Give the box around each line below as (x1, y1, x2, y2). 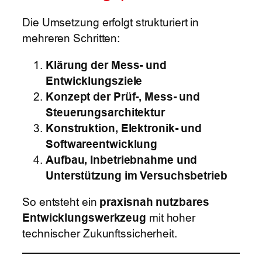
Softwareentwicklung (46, 137, 158, 150)
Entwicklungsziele (46, 74, 143, 87)
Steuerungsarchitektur (46, 105, 165, 119)
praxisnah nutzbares (99, 195, 209, 209)
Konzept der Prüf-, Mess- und (46, 89, 201, 103)
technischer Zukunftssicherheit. (22, 227, 177, 240)
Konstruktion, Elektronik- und (46, 121, 202, 135)
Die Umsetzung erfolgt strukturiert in (22, 16, 199, 29)
